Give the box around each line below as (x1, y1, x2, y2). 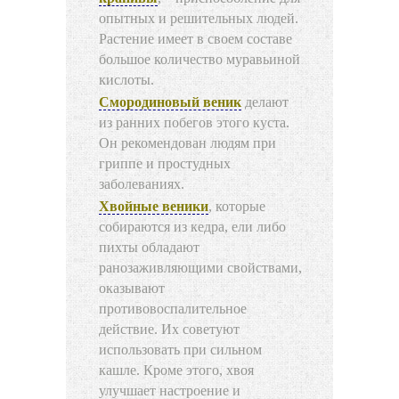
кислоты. (99, 72, 154, 88)
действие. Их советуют (99, 322, 240, 338)
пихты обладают (99, 240, 199, 256)
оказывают (99, 281, 165, 297)
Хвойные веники (99, 199, 208, 215)
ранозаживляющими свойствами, (99, 260, 302, 276)
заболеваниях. (99, 176, 184, 192)
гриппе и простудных (99, 156, 231, 172)
